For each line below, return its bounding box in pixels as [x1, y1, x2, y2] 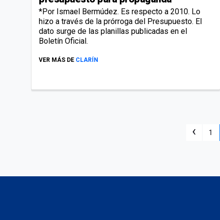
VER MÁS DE [39, 56, 74, 63]
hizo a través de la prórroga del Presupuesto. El [39, 16, 202, 26]
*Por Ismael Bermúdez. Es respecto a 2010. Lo [39, 6, 200, 16]
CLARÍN [76, 56, 98, 63]
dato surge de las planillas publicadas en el [39, 26, 187, 36]
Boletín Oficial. [39, 36, 88, 46]
